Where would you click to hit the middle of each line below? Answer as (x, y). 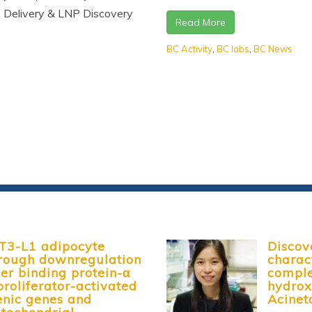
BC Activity (189, 48)
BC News (273, 48)
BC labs (233, 48)
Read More (201, 22)
